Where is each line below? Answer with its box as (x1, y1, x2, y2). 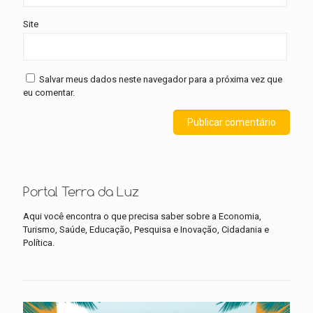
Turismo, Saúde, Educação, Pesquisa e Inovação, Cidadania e (23, 224, 269, 235)
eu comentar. (23, 87, 75, 99)
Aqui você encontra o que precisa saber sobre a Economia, (23, 211, 261, 222)
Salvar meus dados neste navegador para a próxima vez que (39, 74, 282, 85)
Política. (23, 238, 54, 249)
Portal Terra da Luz (23, 183, 139, 201)
